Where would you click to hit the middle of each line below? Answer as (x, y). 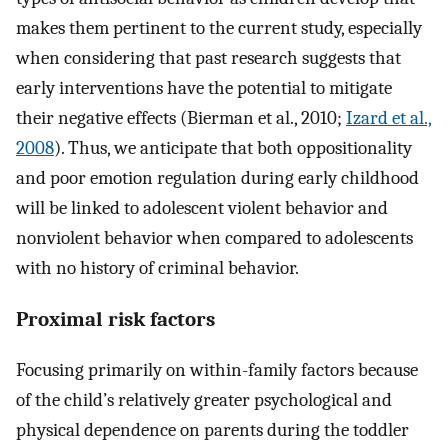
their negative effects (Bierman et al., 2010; (181, 117)
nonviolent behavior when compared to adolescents (214, 237)
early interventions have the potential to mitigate (204, 87)
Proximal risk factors (115, 318)
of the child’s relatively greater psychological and (204, 400)
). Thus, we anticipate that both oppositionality (233, 147)
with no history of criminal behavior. (157, 267)
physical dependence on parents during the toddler (212, 430)
